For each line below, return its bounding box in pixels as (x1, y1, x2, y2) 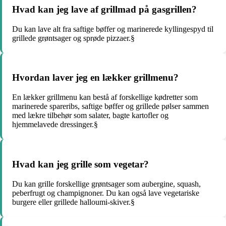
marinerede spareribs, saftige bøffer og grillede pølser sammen (12, 102, 209, 111)
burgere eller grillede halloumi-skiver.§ (12, 197, 135, 206)
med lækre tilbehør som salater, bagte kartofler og (12, 111, 168, 120)
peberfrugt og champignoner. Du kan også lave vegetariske (12, 188, 199, 197)
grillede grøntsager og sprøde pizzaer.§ (12, 33, 135, 42)
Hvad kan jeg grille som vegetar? (12, 158, 149, 169)
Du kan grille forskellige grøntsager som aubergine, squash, (12, 179, 201, 188)
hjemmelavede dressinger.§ (12, 120, 98, 129)
